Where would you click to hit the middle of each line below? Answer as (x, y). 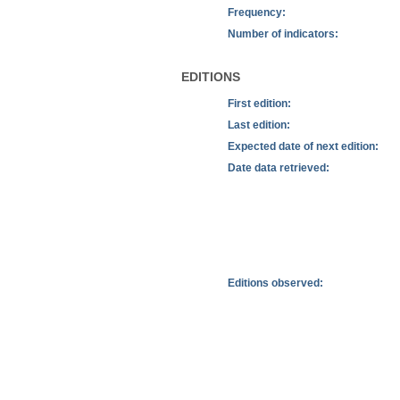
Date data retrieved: (278, 167)
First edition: (259, 103)
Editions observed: (275, 283)
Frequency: (256, 12)
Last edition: (258, 125)
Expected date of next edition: (303, 146)
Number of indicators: (283, 33)
